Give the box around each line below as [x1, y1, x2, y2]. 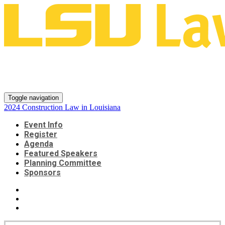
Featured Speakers [24, 149, 97, 158]
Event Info [24, 120, 63, 130]
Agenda [24, 139, 53, 149]
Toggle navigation [8, 94, 59, 101]
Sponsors [24, 168, 61, 177]
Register [24, 130, 57, 139]
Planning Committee [24, 158, 101, 168]
